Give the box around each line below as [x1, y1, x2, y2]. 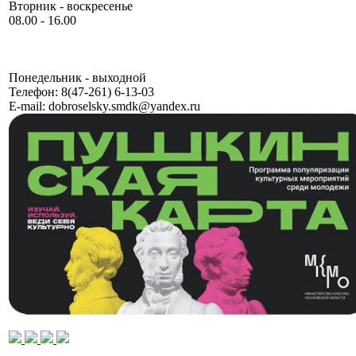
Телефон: [9, 84, 58, 99]
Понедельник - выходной [9, 70, 146, 84]
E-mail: [9, 99, 45, 113]
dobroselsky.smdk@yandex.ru [45, 99, 200, 113]
